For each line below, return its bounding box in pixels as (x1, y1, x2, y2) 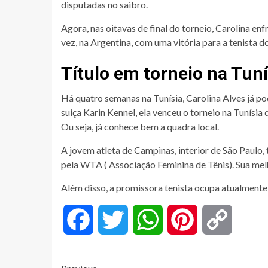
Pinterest (197, 213, 235, 225)
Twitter (128, 213, 159, 225)
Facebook (93, 213, 135, 225)
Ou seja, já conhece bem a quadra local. (61, 120, 219, 132)
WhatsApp (163, 213, 207, 225)
